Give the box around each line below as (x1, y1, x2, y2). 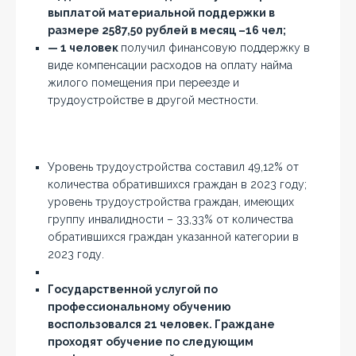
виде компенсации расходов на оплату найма (48, 59, 292, 72)
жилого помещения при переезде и (48, 76, 239, 89)
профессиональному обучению (48, 300, 231, 313)
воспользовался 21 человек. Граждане (48, 318, 275, 331)
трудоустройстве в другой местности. (48, 94, 258, 106)
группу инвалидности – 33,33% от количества (48, 213, 293, 226)
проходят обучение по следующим (48, 335, 253, 348)
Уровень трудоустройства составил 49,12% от (48, 161, 299, 173)
